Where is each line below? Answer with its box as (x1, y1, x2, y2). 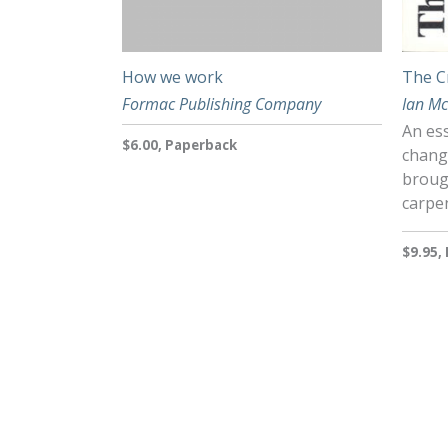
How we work (122, 65, 223, 88)
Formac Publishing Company (122, 92, 321, 115)
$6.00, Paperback (122, 135, 237, 154)
